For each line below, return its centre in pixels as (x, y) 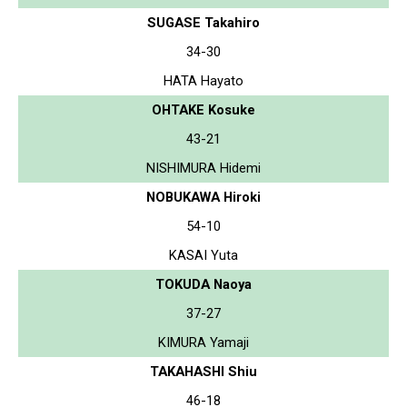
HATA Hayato (203, 80)
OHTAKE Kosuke (203, 109)
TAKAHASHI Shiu (203, 371)
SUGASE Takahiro (203, 22)
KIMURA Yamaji (203, 342)
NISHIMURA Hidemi (203, 168)
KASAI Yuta (203, 255)
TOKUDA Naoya (203, 284)
